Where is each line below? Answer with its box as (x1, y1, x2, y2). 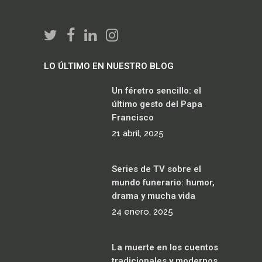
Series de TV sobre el (112, 164, 201, 174)
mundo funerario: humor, (112, 177, 215, 188)
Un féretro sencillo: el (112, 85, 201, 96)
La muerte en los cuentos (112, 242, 218, 253)
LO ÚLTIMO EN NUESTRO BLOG (44, 61, 174, 71)
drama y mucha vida (112, 191, 195, 201)
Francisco (112, 112, 154, 123)
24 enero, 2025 (112, 206, 173, 217)
